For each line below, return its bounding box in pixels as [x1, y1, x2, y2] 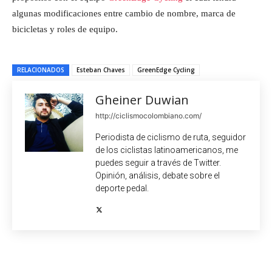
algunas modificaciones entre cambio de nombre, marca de [12, 8, 236, 18]
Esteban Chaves [76, 65, 125, 74]
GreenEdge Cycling [137, 65, 195, 74]
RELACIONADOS [17, 65, 64, 74]
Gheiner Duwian [95, 91, 189, 108]
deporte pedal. [95, 183, 149, 193]
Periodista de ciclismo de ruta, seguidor [95, 132, 246, 142]
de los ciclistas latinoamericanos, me [95, 144, 238, 155]
